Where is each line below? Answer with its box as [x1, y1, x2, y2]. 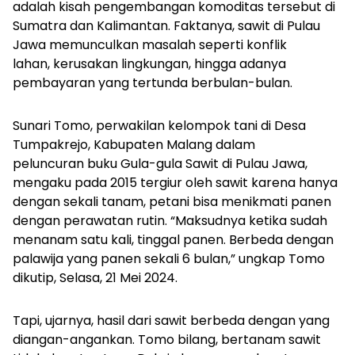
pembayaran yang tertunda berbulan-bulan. [13, 74, 292, 93]
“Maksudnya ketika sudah [170, 212, 327, 231]
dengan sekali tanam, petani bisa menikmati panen [13, 193, 331, 212]
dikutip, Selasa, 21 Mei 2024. [13, 269, 177, 288]
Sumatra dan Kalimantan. [13, 17, 174, 36]
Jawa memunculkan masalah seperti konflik [13, 36, 287, 55]
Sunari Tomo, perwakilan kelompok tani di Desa [13, 116, 306, 136]
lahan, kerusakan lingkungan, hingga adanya [13, 55, 286, 74]
